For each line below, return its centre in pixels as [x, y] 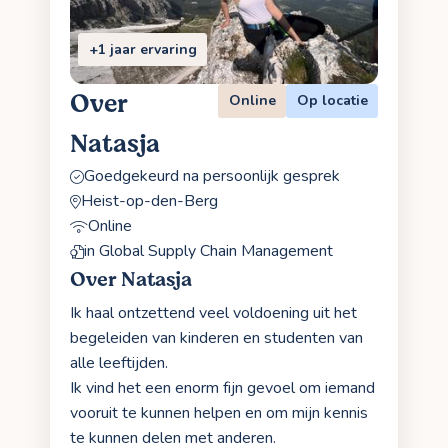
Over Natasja [131, 280]
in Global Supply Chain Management [208, 251]
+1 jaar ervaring [142, 49]
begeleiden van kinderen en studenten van [216, 338]
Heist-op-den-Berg [149, 201]
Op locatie [332, 101]
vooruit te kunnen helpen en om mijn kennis [219, 413]
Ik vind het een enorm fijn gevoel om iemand [222, 388]
